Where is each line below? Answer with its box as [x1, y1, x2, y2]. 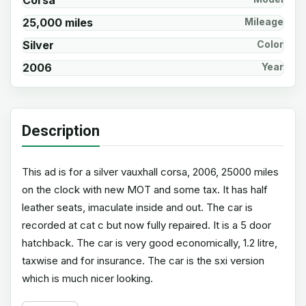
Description [22, 122, 100, 139]
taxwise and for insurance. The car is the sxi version [22, 254, 264, 267]
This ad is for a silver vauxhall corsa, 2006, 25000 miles [22, 165, 279, 178]
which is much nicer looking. [22, 272, 153, 285]
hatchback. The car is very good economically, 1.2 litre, [22, 236, 277, 249]
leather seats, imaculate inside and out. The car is [22, 201, 253, 214]
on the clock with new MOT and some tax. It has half [22, 183, 268, 196]
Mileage [245, 16, 283, 27]
